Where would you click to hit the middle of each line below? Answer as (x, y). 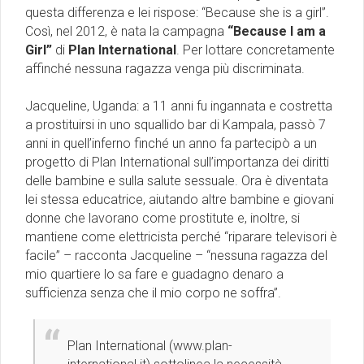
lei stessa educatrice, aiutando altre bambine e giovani (180, 200)
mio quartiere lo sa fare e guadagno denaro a (154, 275)
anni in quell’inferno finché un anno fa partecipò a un (171, 144)
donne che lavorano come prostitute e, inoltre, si (162, 219)
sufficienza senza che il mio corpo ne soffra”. (153, 293)
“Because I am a (277, 32)
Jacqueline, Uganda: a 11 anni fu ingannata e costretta (179, 106)
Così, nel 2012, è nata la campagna (126, 32)
